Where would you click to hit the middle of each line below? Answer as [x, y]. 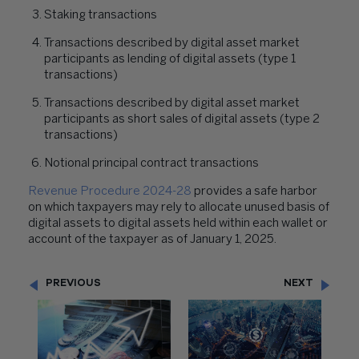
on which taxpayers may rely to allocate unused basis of [179, 208]
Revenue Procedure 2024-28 [110, 192]
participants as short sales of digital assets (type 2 [182, 119]
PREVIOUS [73, 283]
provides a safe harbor [254, 192]
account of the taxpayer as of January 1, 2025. [152, 240]
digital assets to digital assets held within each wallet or [178, 224]
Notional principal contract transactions [151, 163]
